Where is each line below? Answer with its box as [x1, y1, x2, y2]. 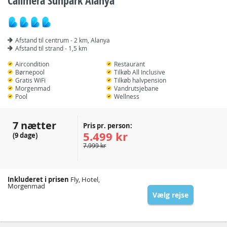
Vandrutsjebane [114, 84, 159, 92]
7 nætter [13, 119, 56, 132]
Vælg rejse [152, 190, 188, 200]
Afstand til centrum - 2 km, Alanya [15, 36, 110, 44]
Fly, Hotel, [69, 175, 100, 184]
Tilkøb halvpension [114, 76, 167, 84]
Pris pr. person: [83, 121, 133, 130]
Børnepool [15, 68, 45, 76]
